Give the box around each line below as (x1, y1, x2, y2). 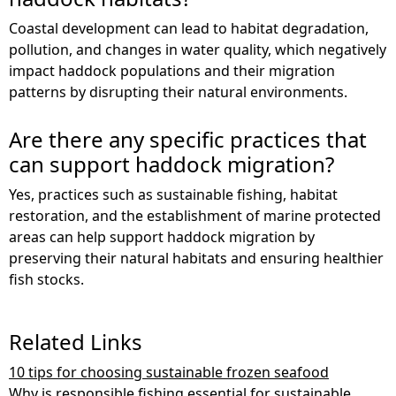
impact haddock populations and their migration (9, 60, 335, 80)
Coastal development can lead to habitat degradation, (9, 18, 369, 38)
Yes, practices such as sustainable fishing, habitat (9, 184, 338, 204)
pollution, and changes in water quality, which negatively (9, 39, 386, 59)
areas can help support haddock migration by (9, 226, 315, 247)
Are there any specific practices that (9, 124, 367, 154)
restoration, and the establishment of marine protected (9, 205, 381, 225)
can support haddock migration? (9, 148, 334, 179)
